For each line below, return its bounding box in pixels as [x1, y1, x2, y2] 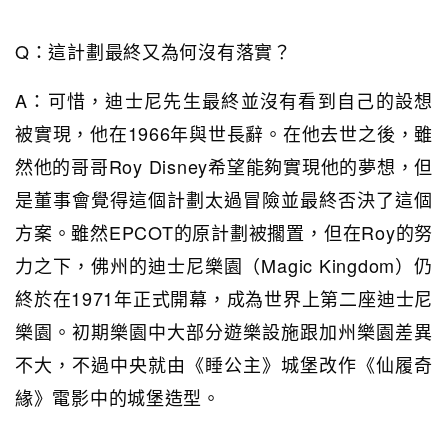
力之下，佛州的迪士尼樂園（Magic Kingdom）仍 [15, 252, 433, 279]
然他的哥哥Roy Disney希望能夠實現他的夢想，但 [15, 153, 433, 180]
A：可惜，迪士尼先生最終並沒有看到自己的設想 [15, 87, 433, 114]
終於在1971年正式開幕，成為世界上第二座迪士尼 [15, 285, 433, 312]
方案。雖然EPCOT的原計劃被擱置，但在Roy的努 [15, 219, 433, 246]
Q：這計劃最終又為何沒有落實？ [15, 38, 292, 65]
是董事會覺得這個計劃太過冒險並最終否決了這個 [15, 186, 433, 213]
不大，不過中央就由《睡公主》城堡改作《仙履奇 [15, 351, 433, 378]
